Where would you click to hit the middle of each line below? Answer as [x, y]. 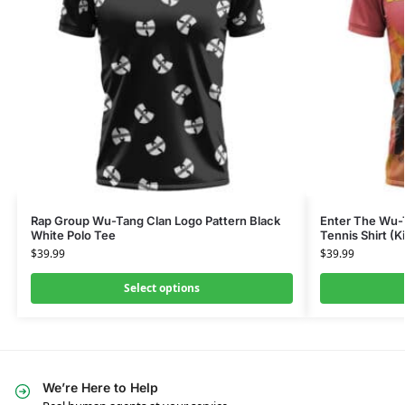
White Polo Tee [73, 235]
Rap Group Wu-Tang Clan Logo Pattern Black [155, 220]
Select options [161, 287]
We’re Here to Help [100, 387]
